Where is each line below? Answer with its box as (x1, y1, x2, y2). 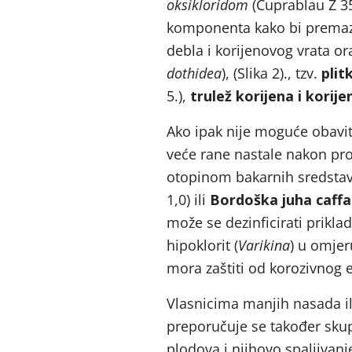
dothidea (167, 64, 222, 82)
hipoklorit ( (167, 236, 238, 255)
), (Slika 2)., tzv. (222, 64, 321, 82)
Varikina (238, 236, 290, 255)
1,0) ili (167, 190, 210, 209)
